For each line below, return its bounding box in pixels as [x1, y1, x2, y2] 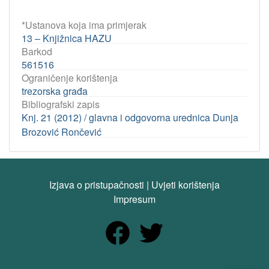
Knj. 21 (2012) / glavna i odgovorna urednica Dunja [22, 110, 238, 124]
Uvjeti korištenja [151, 178, 220, 192]
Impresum [113, 192, 156, 206]
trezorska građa [22, 84, 88, 98]
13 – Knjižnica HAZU [22, 31, 112, 45]
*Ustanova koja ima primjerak [22, 18, 147, 32]
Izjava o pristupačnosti [49, 178, 144, 192]
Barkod [22, 44, 52, 58]
